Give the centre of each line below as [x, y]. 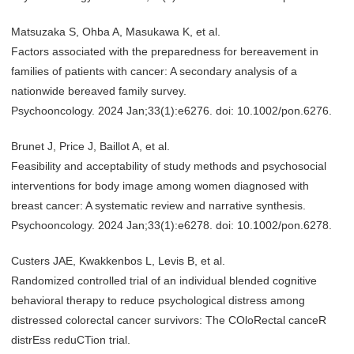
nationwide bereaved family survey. [99, 91]
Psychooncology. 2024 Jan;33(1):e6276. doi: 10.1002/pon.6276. [171, 111]
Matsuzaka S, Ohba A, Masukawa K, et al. [116, 32]
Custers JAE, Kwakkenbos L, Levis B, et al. [118, 261]
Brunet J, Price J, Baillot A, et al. [90, 146]
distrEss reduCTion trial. [71, 340]
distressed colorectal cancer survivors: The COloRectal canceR [169, 320]
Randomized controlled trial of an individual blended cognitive [164, 281]
